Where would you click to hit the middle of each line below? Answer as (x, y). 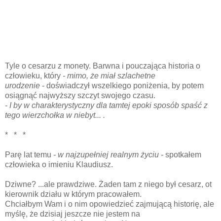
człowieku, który (34, 75)
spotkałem (183, 154)
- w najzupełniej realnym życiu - (109, 154)
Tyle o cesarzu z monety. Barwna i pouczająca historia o (103, 66)
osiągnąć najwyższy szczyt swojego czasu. (80, 95)
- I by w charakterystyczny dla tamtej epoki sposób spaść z (106, 105)
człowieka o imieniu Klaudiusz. (59, 164)
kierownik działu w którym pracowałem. (73, 194)
